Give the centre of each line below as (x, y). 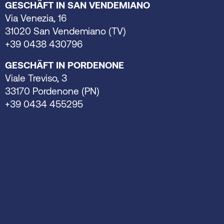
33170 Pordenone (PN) (52, 91)
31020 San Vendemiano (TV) (65, 31)
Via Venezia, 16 (36, 18)
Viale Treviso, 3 (36, 78)
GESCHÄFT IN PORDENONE (64, 65)
